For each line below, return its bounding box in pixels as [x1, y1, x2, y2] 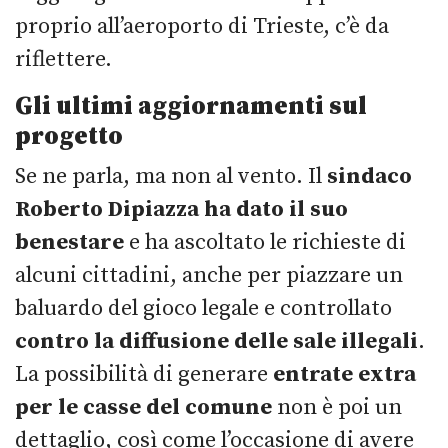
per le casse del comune [15, 393, 272, 421]
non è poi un [272, 393, 402, 421]
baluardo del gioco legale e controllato [15, 294, 392, 322]
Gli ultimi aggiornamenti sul [15, 90, 367, 122]
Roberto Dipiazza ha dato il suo [15, 195, 348, 223]
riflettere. [15, 45, 117, 73]
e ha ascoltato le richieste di [129, 228, 406, 256]
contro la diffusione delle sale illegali [15, 327, 418, 355]
